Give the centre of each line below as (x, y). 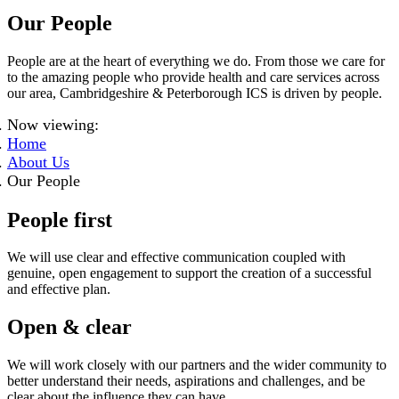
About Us (38, 162)
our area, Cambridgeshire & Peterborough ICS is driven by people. (195, 93)
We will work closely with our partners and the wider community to (197, 365)
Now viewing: (53, 124)
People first (60, 220)
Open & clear (69, 327)
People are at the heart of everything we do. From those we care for (196, 61)
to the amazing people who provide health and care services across (193, 77)
